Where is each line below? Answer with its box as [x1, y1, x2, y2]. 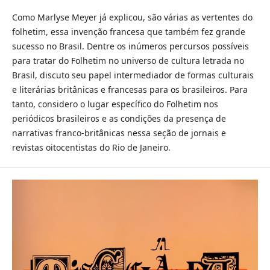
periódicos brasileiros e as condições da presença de [11, 113, 226, 124]
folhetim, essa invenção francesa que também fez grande [11, 26, 245, 37]
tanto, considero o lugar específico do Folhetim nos [11, 98, 218, 110]
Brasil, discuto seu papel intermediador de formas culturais [11, 69, 254, 81]
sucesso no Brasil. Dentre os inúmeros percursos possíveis [11, 40, 249, 52]
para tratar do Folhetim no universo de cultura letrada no [11, 55, 244, 66]
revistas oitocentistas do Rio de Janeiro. [11, 142, 171, 153]
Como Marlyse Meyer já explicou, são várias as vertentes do [11, 11, 253, 23]
